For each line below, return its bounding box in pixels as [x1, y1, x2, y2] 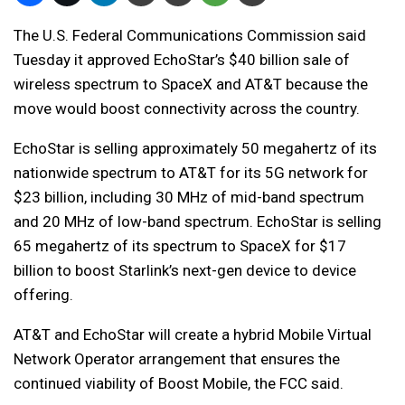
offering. [14, 286, 73, 305]
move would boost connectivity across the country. [14, 99, 360, 118]
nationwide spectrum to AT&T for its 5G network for [14, 164, 368, 183]
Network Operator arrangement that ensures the [14, 350, 340, 369]
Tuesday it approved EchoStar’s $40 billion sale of [14, 51, 350, 70]
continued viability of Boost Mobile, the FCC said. [14, 374, 344, 393]
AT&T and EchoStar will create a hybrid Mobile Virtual [14, 325, 372, 344]
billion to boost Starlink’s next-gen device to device [14, 261, 356, 280]
